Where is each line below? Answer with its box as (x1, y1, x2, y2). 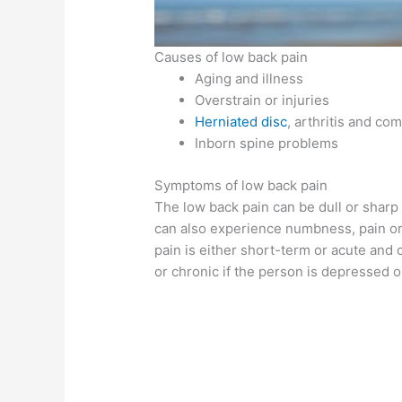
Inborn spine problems (195, 135, 339, 153)
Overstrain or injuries (195, 92, 330, 109)
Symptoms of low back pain (154, 176, 328, 194)
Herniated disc (195, 113, 288, 131)
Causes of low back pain (154, 48, 309, 66)
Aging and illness (195, 70, 304, 88)
